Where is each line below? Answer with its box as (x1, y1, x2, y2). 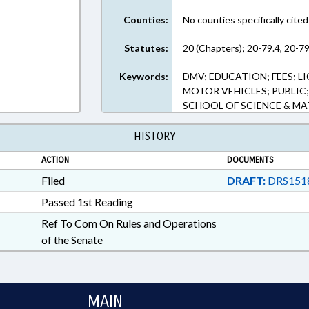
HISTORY (134, 130, 175, 143)
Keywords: (119, 70, 169, 82)
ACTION (41, 154, 69, 166)
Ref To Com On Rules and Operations (41, 217, 217, 230)
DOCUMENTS (226, 154, 274, 166)
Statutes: (124, 42, 169, 54)
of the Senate (41, 233, 103, 246)
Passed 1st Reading (41, 195, 133, 208)
